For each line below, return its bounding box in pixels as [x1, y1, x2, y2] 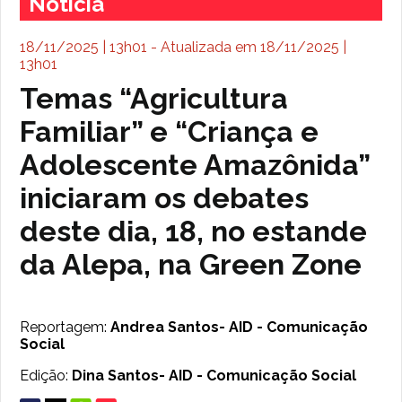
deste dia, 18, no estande [20, 214, 368, 249]
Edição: [20, 367, 73, 385]
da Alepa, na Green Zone [20, 248, 363, 282]
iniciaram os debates [20, 181, 310, 215]
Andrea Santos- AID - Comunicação [110, 319, 369, 336]
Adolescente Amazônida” [20, 148, 371, 182]
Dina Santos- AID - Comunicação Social [72, 367, 357, 385]
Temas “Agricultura [20, 82, 289, 116]
